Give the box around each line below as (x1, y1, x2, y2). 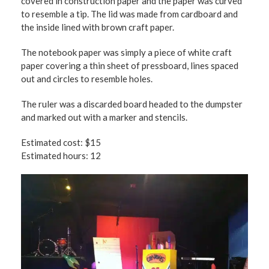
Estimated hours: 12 (21, 150, 101, 161)
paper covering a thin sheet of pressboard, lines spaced (21, 60, 238, 71)
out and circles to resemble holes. (21, 73, 153, 84)
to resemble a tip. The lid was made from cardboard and (21, 8, 238, 19)
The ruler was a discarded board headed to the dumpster (21, 98, 243, 109)
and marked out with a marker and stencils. (21, 112, 187, 122)
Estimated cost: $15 (21, 137, 101, 148)
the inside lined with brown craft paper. (21, 22, 174, 32)
